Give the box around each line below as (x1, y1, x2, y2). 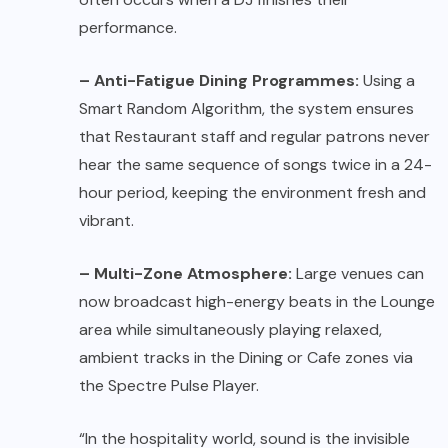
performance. (79, 17, 177, 39)
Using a (359, 70, 415, 92)
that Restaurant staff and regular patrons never (79, 126, 430, 148)
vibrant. (79, 210, 134, 232)
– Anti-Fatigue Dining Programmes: (79, 70, 359, 92)
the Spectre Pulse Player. (79, 375, 259, 397)
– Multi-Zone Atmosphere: (79, 263, 292, 285)
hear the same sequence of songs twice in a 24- (79, 154, 432, 176)
